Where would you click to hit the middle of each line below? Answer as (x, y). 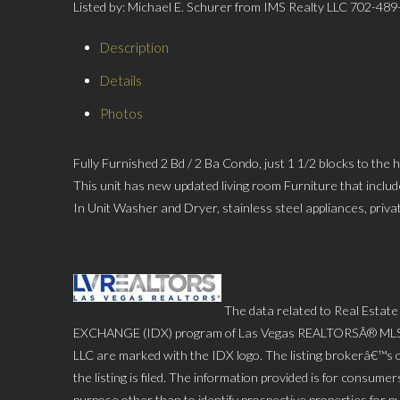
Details (121, 80)
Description (134, 47)
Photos (121, 113)
